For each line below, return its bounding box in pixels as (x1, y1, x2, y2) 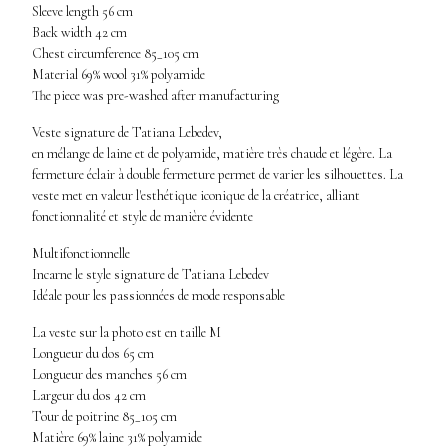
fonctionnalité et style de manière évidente (32, 208, 253, 225)
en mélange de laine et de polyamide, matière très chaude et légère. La (32, 145, 392, 162)
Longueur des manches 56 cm (32, 366, 187, 383)
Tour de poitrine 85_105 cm (32, 408, 177, 425)
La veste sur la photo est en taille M (32, 324, 221, 341)
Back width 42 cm (32, 24, 127, 41)
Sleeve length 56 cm (32, 3, 133, 20)
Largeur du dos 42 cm (32, 387, 146, 404)
